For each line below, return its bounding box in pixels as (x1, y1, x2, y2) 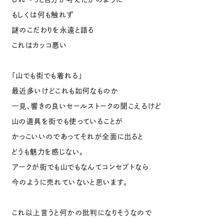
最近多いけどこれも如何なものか (12, 87, 118, 94)
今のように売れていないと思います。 (12, 178, 128, 186)
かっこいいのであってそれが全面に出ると (12, 133, 144, 140)
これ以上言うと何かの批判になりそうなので (12, 209, 152, 216)
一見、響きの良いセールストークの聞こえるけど (12, 102, 162, 110)
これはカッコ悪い (12, 41, 67, 49)
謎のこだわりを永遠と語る (12, 26, 95, 33)
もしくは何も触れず (12, 11, 74, 18)
